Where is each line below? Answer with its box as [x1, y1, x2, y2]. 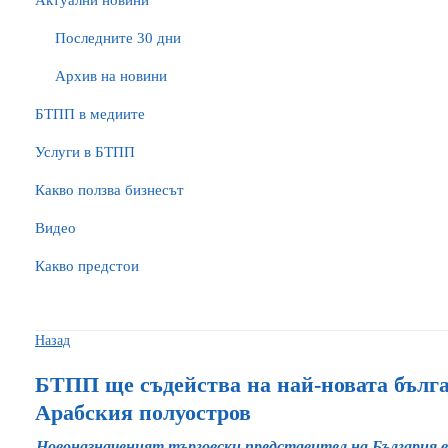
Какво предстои [35, 258, 139, 274]
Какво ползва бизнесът [35, 182, 184, 198]
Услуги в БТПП [35, 144, 135, 160]
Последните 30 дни [55, 30, 181, 46]
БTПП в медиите [35, 106, 145, 122]
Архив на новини [55, 68, 167, 84]
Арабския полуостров [35, 400, 251, 425]
